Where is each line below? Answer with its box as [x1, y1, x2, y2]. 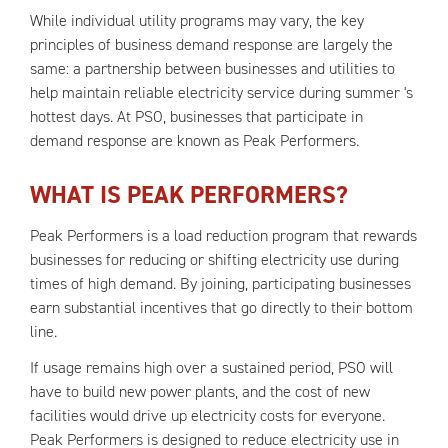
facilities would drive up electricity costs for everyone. [30, 405, 385, 426]
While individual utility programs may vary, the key [30, 10, 364, 31]
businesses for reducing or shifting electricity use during [30, 249, 399, 270]
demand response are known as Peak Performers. [30, 130, 359, 151]
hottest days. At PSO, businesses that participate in [30, 106, 363, 127]
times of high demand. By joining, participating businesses [30, 273, 411, 294]
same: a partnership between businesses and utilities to [30, 58, 395, 79]
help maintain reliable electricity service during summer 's [30, 82, 413, 103]
